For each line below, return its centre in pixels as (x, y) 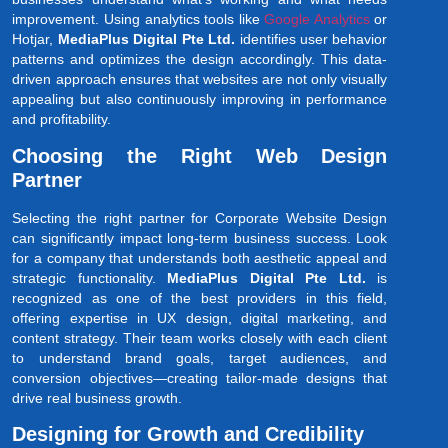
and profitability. (62, 119)
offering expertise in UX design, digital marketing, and (200, 317)
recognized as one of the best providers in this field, (200, 297)
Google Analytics (317, 19)
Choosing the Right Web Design (200, 155)
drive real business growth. (97, 397)
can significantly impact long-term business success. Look (200, 237)
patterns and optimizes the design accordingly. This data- (200, 59)
